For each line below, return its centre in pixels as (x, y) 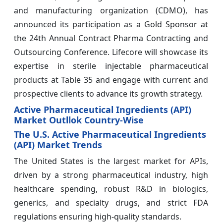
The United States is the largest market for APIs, (111, 161)
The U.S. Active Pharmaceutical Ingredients (110, 135)
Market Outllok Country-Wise (79, 120)
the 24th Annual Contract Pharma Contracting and (111, 38)
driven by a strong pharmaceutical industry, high (111, 175)
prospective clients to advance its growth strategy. (108, 94)
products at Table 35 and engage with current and (111, 80)
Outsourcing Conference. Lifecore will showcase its (111, 52)
